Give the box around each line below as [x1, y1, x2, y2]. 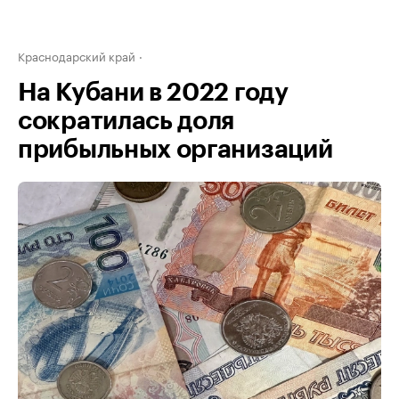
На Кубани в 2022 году [18, 80, 289, 105]
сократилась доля [18, 109, 235, 134]
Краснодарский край [18, 46, 135, 64]
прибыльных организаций [18, 137, 333, 162]
